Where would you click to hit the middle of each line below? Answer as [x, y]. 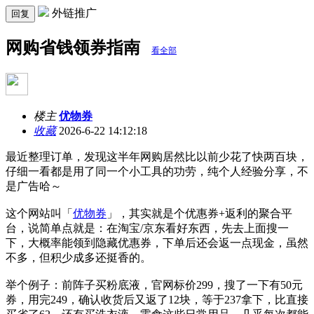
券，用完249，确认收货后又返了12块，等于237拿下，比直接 [157, 299]
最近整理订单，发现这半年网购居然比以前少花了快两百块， [157, 156]
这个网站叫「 [39, 213]
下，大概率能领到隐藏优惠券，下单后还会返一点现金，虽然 [157, 243]
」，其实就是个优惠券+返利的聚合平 [199, 213]
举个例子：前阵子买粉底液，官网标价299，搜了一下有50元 [154, 285]
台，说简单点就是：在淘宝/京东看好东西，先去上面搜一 [147, 228]
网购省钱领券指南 [75, 47]
